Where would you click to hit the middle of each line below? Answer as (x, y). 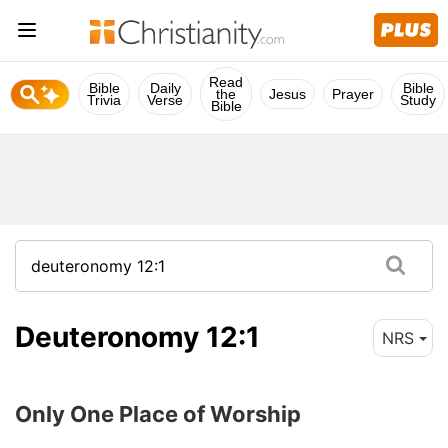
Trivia (104, 100)
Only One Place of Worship (158, 413)
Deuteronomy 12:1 (137, 336)
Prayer (353, 94)
